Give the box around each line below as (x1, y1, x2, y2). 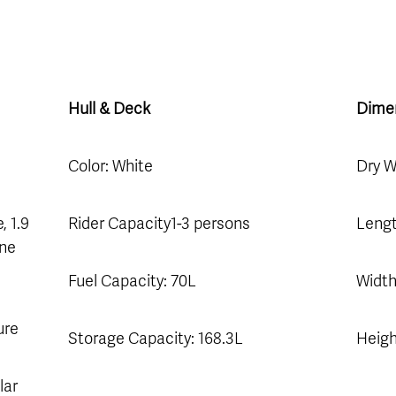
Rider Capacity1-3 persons (67, 213, 250, 233)
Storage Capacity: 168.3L (67, 328, 243, 348)
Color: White (67, 156, 153, 176)
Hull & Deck (67, 98, 154, 118)
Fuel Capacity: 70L (67, 270, 196, 291)
